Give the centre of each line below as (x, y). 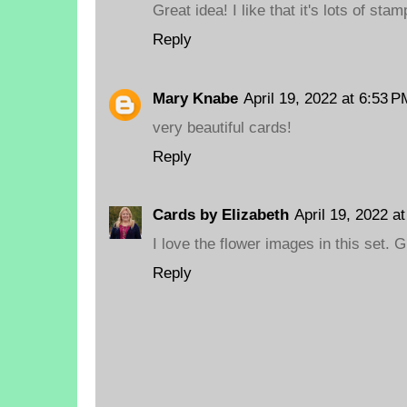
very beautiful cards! (222, 127)
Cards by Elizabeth (221, 214)
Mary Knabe (195, 98)
